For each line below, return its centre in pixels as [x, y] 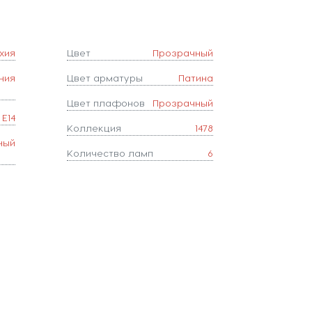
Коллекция [94, 128]
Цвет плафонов [106, 103]
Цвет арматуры [105, 78]
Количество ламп [110, 153]
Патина [195, 78]
